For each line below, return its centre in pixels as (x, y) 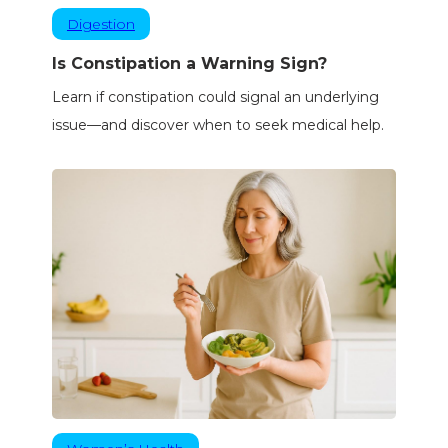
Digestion (100, 24)
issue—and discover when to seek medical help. (217, 125)
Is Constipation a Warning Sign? (189, 64)
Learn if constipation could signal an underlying (215, 97)
